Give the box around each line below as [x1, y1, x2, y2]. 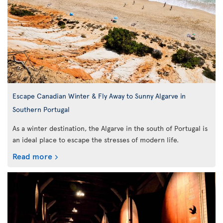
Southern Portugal [12, 104, 70, 114]
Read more [12, 150, 52, 162]
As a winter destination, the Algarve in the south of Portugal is [12, 123, 208, 133]
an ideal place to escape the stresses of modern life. [12, 135, 179, 145]
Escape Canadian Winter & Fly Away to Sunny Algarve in [12, 91, 186, 101]
